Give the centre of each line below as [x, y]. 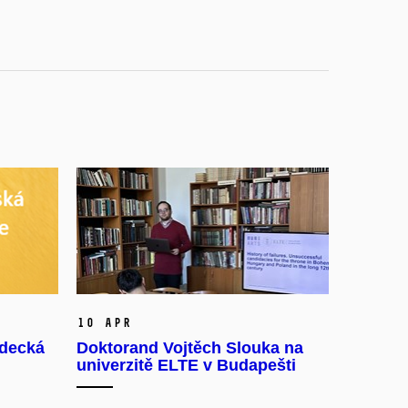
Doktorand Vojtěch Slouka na [189, 347]
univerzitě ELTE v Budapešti [186, 365]
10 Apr [103, 322]
